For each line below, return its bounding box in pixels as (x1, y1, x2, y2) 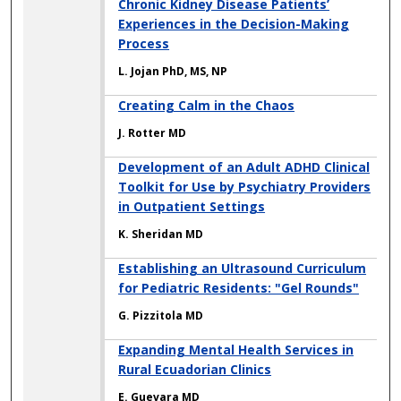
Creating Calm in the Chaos (118, 97, 295, 115)
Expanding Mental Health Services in (118, 341, 354, 359)
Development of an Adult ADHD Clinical (118, 158, 371, 176)
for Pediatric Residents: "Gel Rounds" (118, 279, 360, 297)
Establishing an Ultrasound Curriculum (118, 260, 367, 277)
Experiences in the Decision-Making (118, 15, 350, 33)
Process (118, 35, 170, 53)
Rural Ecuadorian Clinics (118, 361, 272, 379)
